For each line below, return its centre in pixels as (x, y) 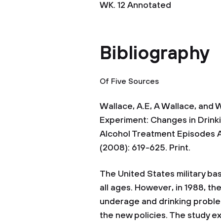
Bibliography (155, 54)
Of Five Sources (129, 81)
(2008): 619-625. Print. (145, 148)
